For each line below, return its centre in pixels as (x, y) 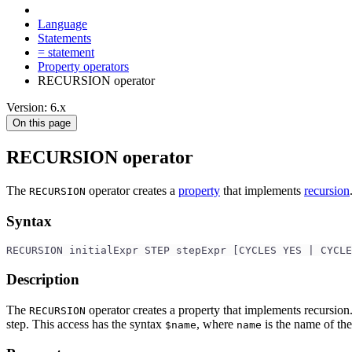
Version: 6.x (36, 107)
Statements (64, 38)
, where (216, 324)
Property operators (83, 66)
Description (43, 279)
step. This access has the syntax (86, 324)
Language (62, 24)
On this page (42, 123)
